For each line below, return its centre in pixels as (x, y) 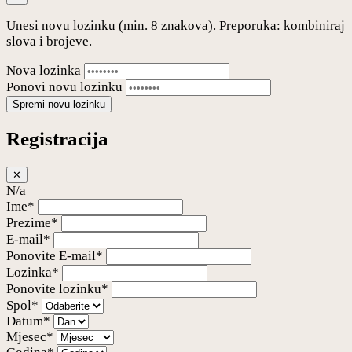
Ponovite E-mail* (55, 256)
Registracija (57, 139)
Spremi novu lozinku (59, 104)
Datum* (28, 321)
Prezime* (32, 223)
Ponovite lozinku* (57, 289)
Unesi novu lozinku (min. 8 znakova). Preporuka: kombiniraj (176, 25)
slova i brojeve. (49, 41)
